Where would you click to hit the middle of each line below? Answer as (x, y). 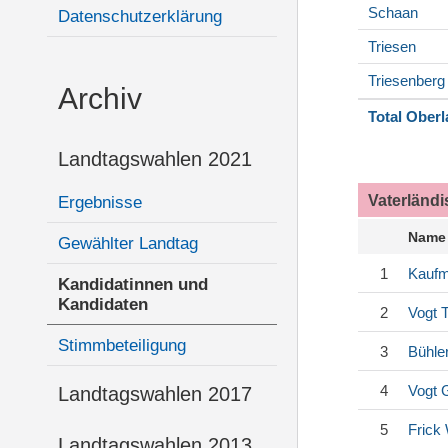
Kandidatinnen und (133, 284)
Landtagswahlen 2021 (155, 159)
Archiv (100, 98)
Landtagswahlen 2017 (155, 394)
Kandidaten (103, 304)
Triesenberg (406, 81)
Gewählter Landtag (128, 243)
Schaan (393, 13)
